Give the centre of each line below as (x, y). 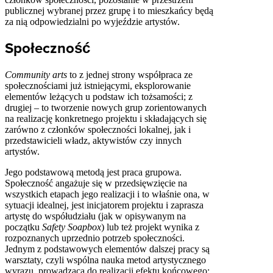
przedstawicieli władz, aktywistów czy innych (93, 140)
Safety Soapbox (72, 227)
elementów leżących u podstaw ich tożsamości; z (99, 97)
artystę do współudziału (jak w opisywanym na (95, 216)
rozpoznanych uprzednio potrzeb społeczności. (95, 238)
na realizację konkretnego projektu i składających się (106, 119)
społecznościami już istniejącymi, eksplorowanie (98, 86)
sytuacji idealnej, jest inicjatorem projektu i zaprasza (104, 205)
